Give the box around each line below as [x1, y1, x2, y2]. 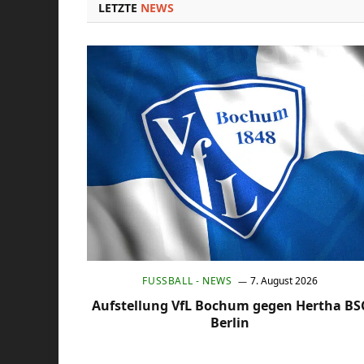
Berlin [210, 313, 250, 331]
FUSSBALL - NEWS [142, 273, 226, 288]
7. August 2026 [250, 273, 318, 288]
